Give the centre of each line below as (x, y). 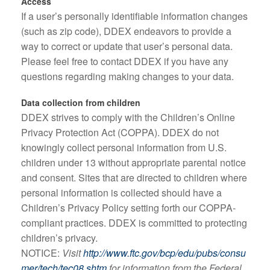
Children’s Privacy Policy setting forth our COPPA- (128, 208)
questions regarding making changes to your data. (127, 76)
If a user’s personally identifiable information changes (134, 16)
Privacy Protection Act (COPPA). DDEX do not (120, 132)
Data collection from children (81, 102)
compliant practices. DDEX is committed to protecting (134, 223)
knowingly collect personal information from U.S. (124, 147)
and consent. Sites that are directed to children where (134, 177)
